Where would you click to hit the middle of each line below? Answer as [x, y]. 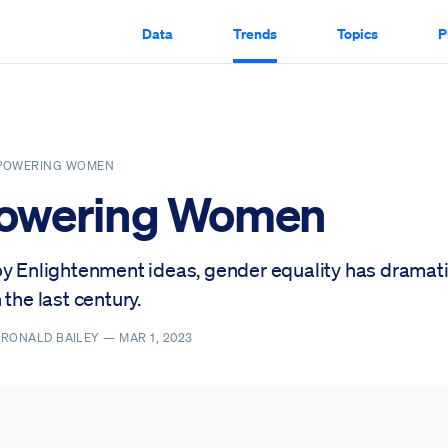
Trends [255, 33]
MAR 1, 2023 [156, 337]
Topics [357, 33]
